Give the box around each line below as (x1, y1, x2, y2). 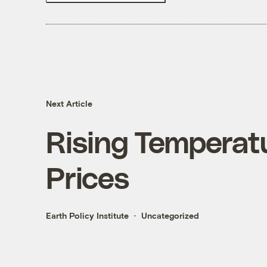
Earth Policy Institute (45, 210, 129, 221)
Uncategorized (141, 210, 199, 221)
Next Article (45, 98, 92, 109)
